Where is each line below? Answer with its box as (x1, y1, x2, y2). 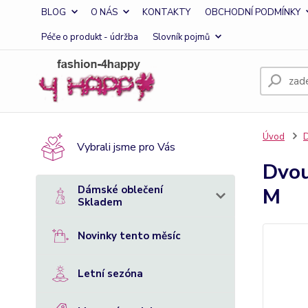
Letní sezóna (78, 267, 143, 280)
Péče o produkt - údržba (41, 31, 138, 43)
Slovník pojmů (153, 31, 210, 43)
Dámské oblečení (78, 183, 163, 197)
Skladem (78, 195, 122, 209)
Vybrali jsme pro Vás (77, 140, 175, 155)
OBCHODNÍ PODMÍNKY (205, 6, 300, 19)
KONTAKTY (142, 6, 190, 19)
